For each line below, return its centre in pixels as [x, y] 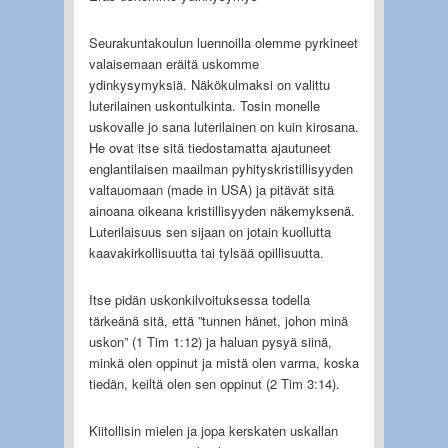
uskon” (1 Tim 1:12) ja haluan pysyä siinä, [210, 341]
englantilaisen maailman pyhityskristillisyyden [220, 168]
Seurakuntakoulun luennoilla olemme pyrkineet [223, 42]
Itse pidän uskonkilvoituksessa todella [199, 299]
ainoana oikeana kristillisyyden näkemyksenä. [221, 210]
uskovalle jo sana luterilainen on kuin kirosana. [223, 126]
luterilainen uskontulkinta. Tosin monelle [204, 105]
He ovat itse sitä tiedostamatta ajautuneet [209, 147]
